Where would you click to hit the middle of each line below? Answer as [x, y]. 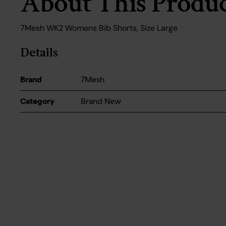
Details [39, 52]
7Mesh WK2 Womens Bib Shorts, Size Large [99, 28]
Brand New [101, 101]
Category [37, 101]
